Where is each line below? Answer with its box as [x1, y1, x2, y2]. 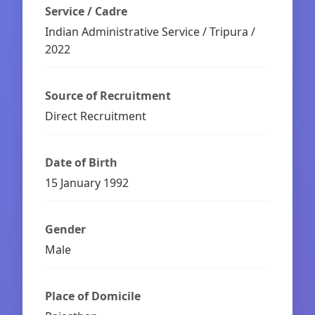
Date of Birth [45, 154, 117, 170]
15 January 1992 [45, 174, 129, 191]
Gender [45, 221, 86, 237]
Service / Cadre [45, 3, 127, 19]
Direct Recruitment [45, 108, 146, 124]
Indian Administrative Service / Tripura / [45, 23, 255, 39]
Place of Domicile [45, 288, 141, 304]
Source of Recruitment [45, 87, 171, 103]
